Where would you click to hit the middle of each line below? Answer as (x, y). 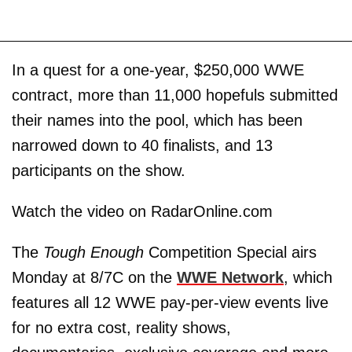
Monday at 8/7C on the (94, 277)
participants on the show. (99, 170)
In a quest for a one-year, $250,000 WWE (158, 70)
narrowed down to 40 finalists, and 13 (142, 145)
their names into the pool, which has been (157, 120)
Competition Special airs (230, 252)
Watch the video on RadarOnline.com (142, 211)
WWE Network (230, 277)
